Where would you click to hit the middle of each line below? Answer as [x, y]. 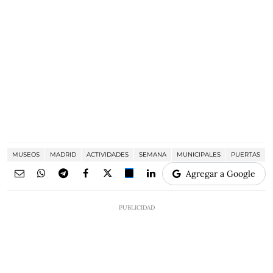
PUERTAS [246, 154]
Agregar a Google [221, 173]
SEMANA [153, 154]
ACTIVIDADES [108, 154]
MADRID [63, 154]
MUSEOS [26, 154]
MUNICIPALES [199, 154]
